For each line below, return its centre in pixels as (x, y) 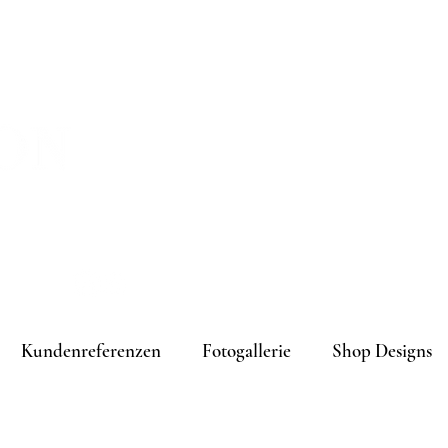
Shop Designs (381, 350)
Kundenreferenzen (90, 350)
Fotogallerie (246, 350)
